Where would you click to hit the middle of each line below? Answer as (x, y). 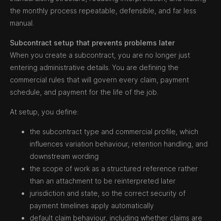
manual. (22, 23)
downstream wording (64, 156)
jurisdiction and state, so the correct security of (108, 193)
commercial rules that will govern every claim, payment (99, 80)
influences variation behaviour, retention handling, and (119, 144)
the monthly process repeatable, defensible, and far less (103, 11)
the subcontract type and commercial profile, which (114, 131)
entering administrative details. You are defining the (94, 67)
